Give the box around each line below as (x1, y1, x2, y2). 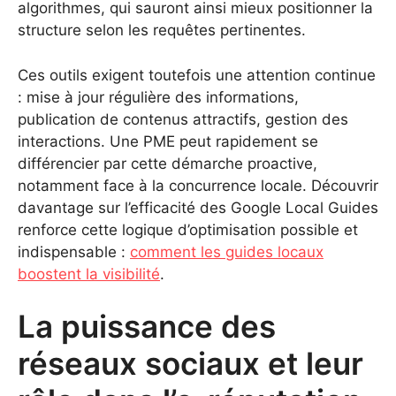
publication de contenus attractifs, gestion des (18, 110, 348, 128)
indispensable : (18, 242, 130, 261)
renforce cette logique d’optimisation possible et (18, 220, 358, 239)
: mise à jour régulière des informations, (18, 88, 299, 106)
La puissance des (18, 308, 276, 346)
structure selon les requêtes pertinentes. (18, 21, 306, 40)
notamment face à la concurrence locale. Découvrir (18, 176, 378, 194)
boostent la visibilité (18, 264, 160, 283)
